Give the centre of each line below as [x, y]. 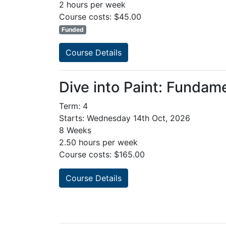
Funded [72, 30]
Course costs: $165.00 [102, 155]
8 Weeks [75, 130]
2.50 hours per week [98, 143]
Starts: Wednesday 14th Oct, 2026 [125, 118]
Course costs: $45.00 [100, 17]
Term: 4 [73, 106]
